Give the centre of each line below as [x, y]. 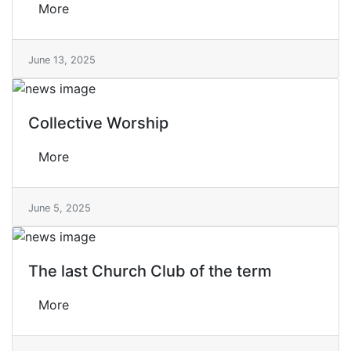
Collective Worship [98, 123]
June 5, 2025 [60, 208]
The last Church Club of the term [150, 271]
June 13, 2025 [62, 60]
